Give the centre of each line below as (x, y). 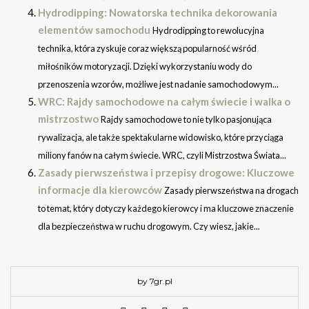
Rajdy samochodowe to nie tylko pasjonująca (186, 120)
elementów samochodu (94, 30)
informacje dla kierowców (100, 190)
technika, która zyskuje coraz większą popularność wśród (147, 49)
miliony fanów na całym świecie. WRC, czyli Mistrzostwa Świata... (162, 156)
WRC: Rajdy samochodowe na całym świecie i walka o (164, 102)
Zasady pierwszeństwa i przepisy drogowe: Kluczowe (166, 173)
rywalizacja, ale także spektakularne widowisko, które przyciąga (161, 138)
